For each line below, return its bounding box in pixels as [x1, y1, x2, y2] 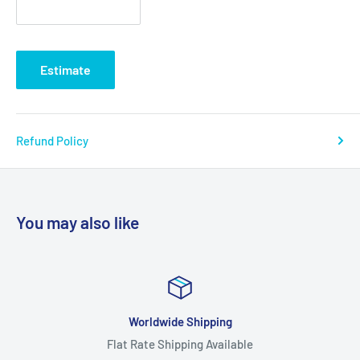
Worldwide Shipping [128, 313, 232, 329]
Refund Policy [16, 133, 88, 148]
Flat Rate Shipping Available [107, 336, 253, 351]
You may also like [16, 211, 139, 232]
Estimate [40, 61, 91, 77]
